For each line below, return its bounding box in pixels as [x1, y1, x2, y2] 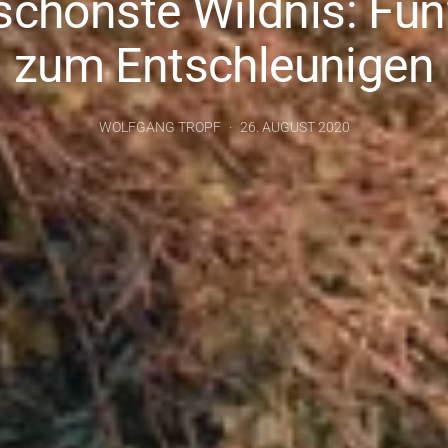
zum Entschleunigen [13, 37, 435, 94]
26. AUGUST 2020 [239, 119, 350, 135]
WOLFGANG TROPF [98, 119, 221, 135]
